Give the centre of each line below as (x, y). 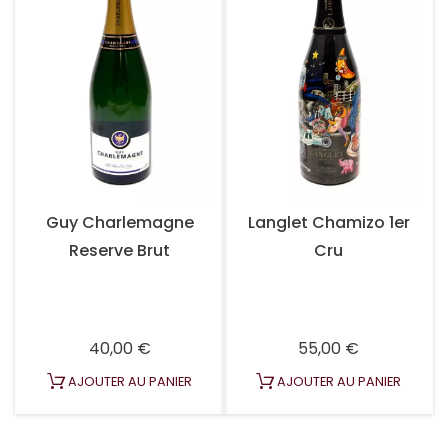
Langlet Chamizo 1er (328, 223)
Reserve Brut (119, 251)
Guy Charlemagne (119, 223)
